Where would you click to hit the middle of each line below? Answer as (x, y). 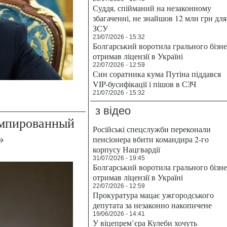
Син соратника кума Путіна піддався (157, 74)
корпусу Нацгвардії (126, 149)
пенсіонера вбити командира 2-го (151, 139)
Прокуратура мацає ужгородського (153, 195)
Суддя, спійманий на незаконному (152, 8)
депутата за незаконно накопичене (152, 205)
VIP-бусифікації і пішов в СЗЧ (144, 84)
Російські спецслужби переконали (152, 129)
